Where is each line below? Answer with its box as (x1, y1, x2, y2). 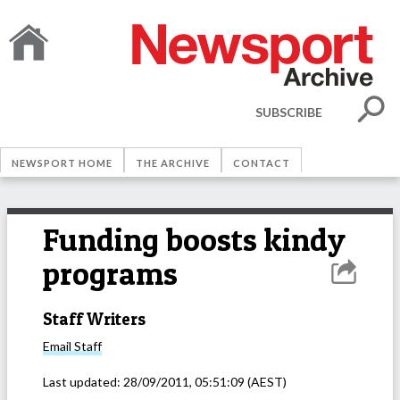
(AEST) (245, 374, 287, 390)
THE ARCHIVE (136, 157, 210, 169)
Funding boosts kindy (43, 221, 346, 259)
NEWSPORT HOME (12, 157, 112, 169)
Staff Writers (43, 308, 146, 329)
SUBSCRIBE (255, 104, 322, 120)
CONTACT (233, 157, 290, 169)
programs (43, 254, 178, 293)
